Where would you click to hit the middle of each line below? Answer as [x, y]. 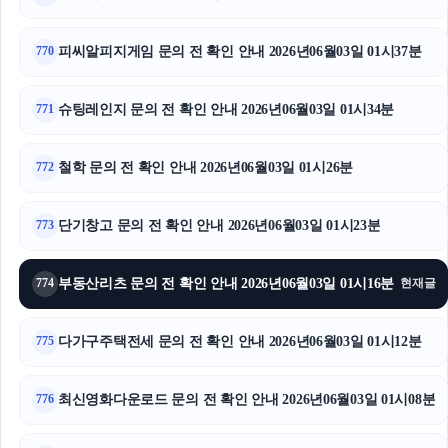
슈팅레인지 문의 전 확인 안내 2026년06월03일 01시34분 [226, 109]
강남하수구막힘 [325, 35]
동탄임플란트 [325, 123]
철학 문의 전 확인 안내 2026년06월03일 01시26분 [206, 167]
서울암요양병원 [325, 79]
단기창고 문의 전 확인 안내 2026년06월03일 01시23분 [219, 225]
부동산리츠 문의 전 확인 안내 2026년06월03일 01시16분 [226, 283]
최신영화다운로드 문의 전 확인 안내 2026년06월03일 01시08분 [247, 399]
